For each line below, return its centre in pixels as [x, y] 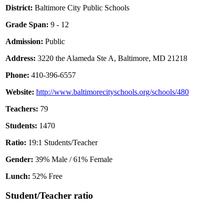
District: [19, 8]
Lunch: [18, 176]
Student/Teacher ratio [49, 195]
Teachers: [22, 109]
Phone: [17, 75]
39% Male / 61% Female [73, 160]
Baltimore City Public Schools [81, 8]
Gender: [19, 160]
